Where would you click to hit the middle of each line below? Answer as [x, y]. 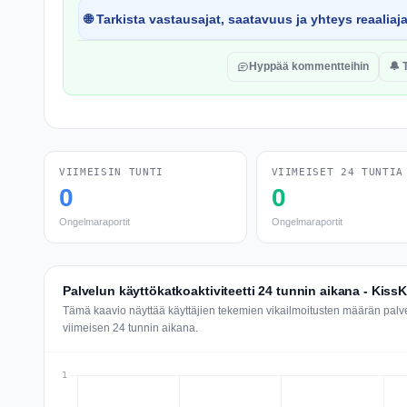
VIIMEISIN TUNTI [111, 172]
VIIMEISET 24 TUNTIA [338, 172]
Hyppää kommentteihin [309, 66]
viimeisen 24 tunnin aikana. [130, 328]
